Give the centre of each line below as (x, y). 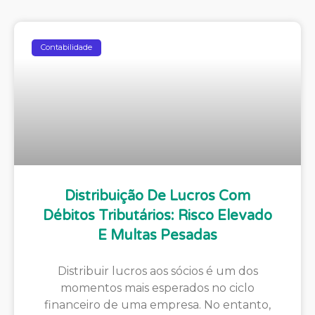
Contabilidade (67, 47)
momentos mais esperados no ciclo (157, 288)
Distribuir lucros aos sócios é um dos (157, 271)
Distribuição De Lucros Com (157, 196)
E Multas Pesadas (157, 235)
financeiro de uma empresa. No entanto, (157, 304)
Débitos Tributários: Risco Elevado (157, 216)
